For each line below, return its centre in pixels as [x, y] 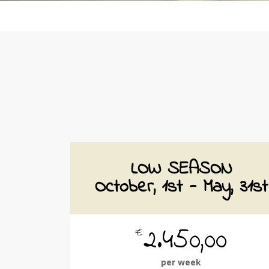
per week [181, 262]
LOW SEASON [181, 169]
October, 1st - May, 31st [181, 187]
